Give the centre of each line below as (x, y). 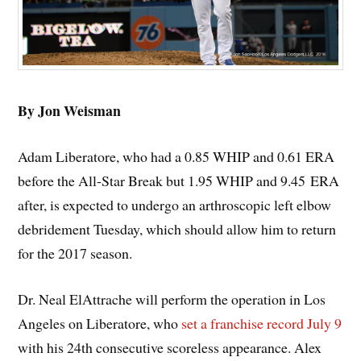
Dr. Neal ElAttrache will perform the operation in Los (172, 299)
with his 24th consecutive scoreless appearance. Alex (170, 347)
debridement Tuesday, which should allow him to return (177, 229)
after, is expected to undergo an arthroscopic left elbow (175, 205)
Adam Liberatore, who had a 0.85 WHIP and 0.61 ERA (176, 156)
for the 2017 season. (75, 253)
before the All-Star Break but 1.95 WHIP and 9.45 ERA (179, 180)
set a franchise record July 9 (262, 323)
